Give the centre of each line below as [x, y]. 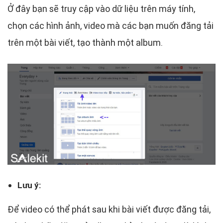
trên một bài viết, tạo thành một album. [85, 42]
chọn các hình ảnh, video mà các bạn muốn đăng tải [111, 25]
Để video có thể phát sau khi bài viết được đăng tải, [109, 210]
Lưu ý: [29, 185]
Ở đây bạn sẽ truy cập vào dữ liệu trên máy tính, [101, 8]
